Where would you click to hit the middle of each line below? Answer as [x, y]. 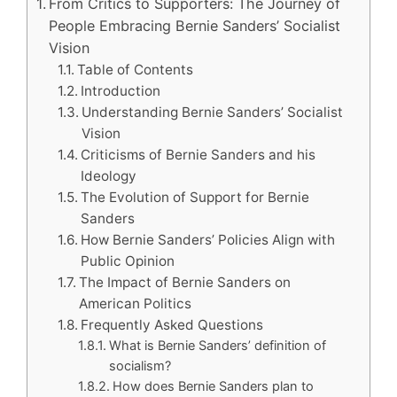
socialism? [140, 366]
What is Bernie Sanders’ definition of [218, 346]
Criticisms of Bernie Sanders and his [198, 155]
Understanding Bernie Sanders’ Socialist [213, 112]
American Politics [136, 304]
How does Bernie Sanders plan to [214, 386]
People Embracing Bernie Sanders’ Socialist [195, 26]
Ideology [109, 176]
